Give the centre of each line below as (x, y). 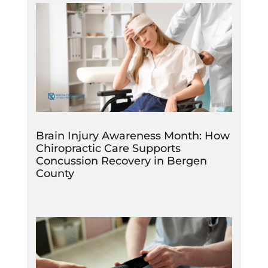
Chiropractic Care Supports (108, 149)
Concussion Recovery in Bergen (121, 161)
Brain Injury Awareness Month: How (133, 136)
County (55, 174)
